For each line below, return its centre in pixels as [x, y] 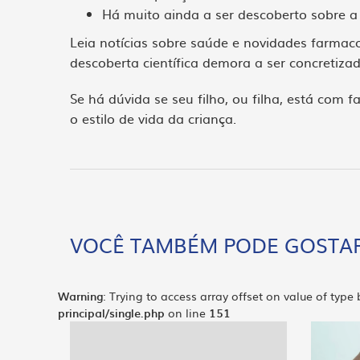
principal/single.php [111, 313]
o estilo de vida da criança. [153, 118]
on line [187, 313]
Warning [80, 296]
